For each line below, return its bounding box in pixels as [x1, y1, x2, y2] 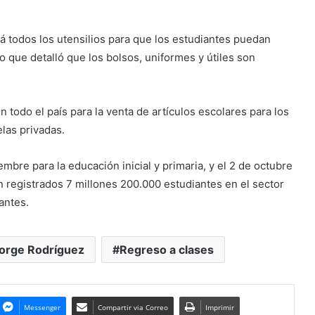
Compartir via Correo [97, 302, 168, 312]
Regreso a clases [119, 242, 214, 257]
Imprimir [205, 302, 234, 312]
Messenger [23, 302, 60, 312]
